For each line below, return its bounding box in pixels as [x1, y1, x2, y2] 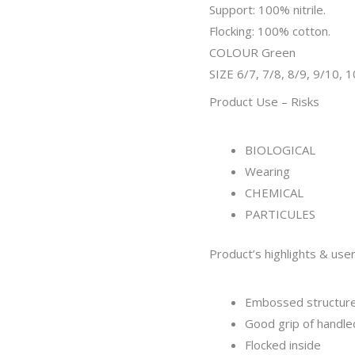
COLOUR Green [209, 44, 296, 61]
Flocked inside [245, 337, 321, 353]
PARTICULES [245, 206, 315, 223]
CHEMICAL [245, 185, 303, 201]
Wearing [245, 163, 290, 180]
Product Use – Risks [209, 93, 319, 109]
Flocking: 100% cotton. [209, 23, 330, 40]
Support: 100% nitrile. [209, 2, 326, 18]
